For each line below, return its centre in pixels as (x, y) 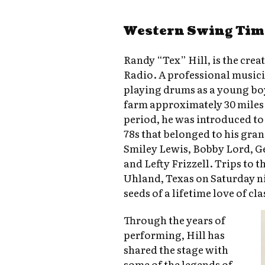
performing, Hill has (174, 235)
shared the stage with (176, 250)
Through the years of (175, 220)
